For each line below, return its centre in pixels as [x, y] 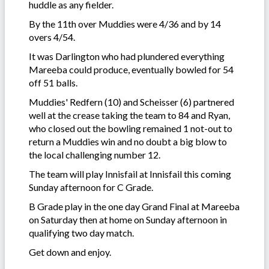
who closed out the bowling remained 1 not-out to [131, 128]
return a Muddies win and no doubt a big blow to [128, 142]
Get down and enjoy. [70, 252]
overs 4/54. [52, 37]
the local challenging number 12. [95, 155]
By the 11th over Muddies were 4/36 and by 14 [125, 24]
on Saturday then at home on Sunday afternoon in [128, 220]
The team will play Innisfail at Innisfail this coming [130, 174]
